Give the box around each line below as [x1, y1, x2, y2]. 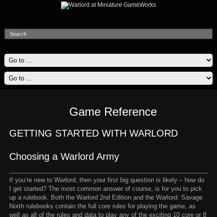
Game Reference [69, 105, 157, 118]
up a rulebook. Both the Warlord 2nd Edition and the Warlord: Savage [9, 194, 202, 201]
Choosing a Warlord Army [9, 151, 119, 162]
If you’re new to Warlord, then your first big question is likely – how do [9, 176, 204, 184]
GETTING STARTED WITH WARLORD [9, 128, 178, 139]
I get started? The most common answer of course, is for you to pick [9, 185, 202, 192]
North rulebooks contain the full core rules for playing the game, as [9, 202, 196, 210]
